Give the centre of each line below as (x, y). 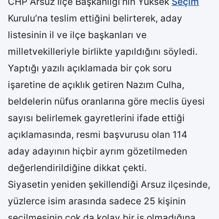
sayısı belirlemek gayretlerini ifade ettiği (96, 118)
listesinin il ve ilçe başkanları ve (77, 35)
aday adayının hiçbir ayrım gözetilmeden (98, 151)
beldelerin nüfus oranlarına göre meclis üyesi (106, 101)
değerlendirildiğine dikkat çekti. (77, 168)
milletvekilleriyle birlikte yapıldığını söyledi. (103, 52)
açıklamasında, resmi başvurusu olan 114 (98, 135)
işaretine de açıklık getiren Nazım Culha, (96, 85)
